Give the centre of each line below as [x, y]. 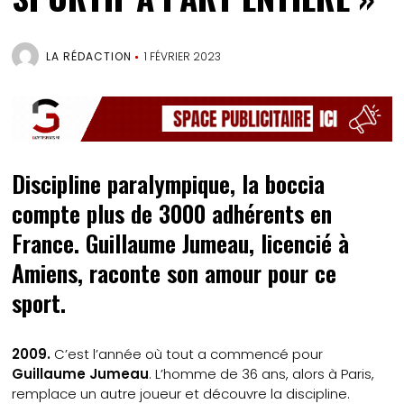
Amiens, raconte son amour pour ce [174, 272]
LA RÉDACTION [89, 56]
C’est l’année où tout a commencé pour [189, 353]
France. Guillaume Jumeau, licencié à [181, 243]
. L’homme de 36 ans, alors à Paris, [262, 373]
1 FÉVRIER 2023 [183, 56]
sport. [39, 302]
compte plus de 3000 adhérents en [172, 213]
